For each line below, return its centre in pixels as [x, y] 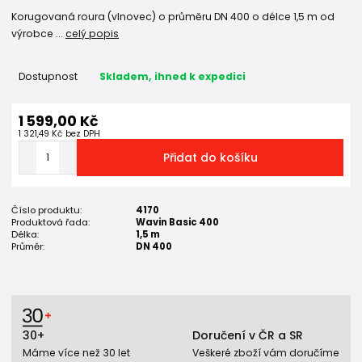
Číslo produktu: [46, 210]
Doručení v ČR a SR [248, 336]
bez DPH [82, 133]
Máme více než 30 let [76, 352]
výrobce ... [38, 33]
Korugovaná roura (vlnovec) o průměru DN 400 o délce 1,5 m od [173, 16]
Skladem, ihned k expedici [172, 76]
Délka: [25, 234]
